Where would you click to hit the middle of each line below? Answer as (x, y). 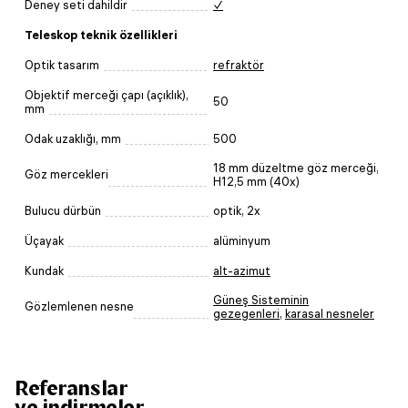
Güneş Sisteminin (261, 300)
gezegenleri (246, 313)
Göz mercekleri (66, 174)
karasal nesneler (330, 313)
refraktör (239, 65)
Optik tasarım (62, 65)
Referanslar (71, 388)
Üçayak (44, 240)
